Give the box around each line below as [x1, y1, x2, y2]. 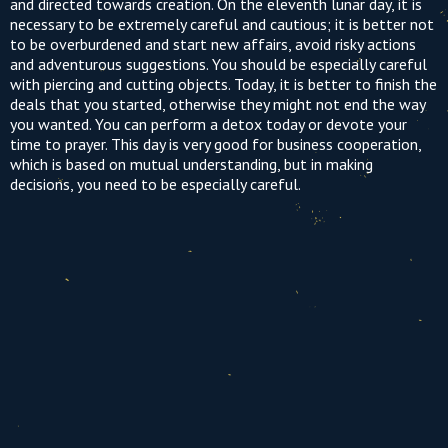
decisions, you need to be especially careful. [10, 174, 301, 194]
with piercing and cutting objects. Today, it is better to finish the [10, 74, 437, 94]
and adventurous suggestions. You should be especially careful [10, 54, 427, 74]
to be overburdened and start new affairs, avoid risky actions [10, 34, 416, 54]
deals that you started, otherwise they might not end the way [10, 94, 425, 114]
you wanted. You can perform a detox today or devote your [10, 114, 407, 134]
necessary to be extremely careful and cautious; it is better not [10, 14, 434, 34]
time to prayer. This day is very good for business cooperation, [10, 134, 421, 154]
